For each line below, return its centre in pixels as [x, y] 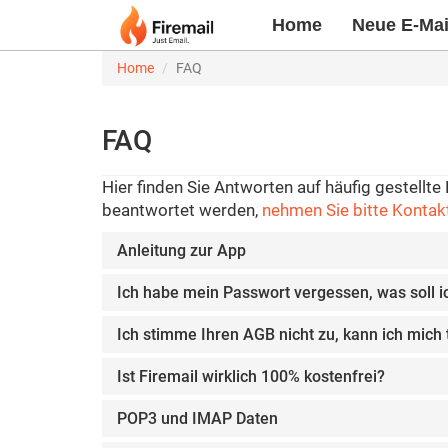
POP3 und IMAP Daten [197, 418]
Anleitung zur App [181, 250]
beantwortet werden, [182, 210]
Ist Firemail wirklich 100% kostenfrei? [251, 376]
